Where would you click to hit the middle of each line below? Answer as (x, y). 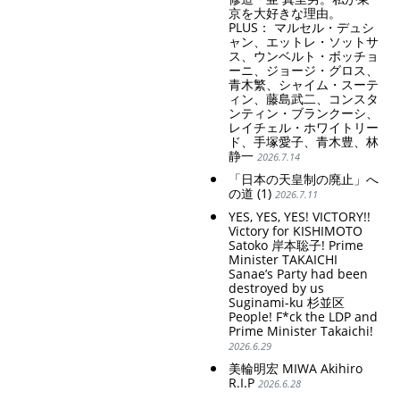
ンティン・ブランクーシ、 (304, 113)
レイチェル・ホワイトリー (304, 128)
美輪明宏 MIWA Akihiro (296, 369)
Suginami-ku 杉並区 (287, 303)
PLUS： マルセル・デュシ (301, 28)
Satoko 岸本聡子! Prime (296, 246)
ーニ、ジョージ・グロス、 (304, 71)
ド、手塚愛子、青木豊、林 (304, 142)
